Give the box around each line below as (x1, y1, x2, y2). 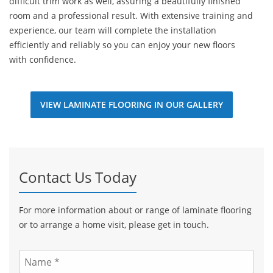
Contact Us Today (19, 167, 136, 187)
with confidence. (9, 54, 76, 65)
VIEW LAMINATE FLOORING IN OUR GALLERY (40, 99, 223, 110)
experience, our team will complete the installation (9, 24, 216, 36)
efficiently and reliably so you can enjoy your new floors (9, 39, 235, 51)
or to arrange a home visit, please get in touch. (19, 219, 209, 230)
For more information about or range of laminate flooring (19, 204, 252, 216)
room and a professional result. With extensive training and (9, 10, 253, 21)
